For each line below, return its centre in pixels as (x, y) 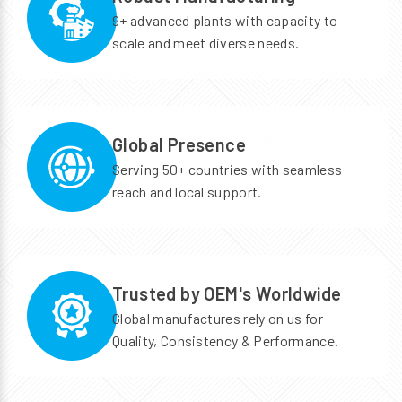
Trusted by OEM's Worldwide (227, 293)
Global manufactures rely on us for (218, 318)
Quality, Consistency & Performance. (226, 340)
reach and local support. (187, 191)
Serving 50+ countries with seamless (227, 169)
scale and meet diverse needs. (206, 42)
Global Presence (179, 144)
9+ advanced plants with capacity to (225, 20)
